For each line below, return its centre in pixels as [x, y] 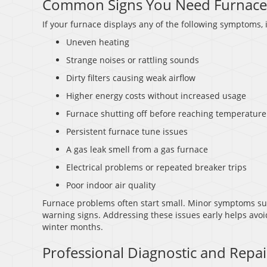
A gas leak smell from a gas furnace [137, 150]
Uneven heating [98, 42]
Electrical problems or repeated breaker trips [156, 167]
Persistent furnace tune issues [127, 132]
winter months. [73, 227]
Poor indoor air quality [111, 185]
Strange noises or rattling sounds [133, 60]
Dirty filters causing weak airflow [131, 78]
